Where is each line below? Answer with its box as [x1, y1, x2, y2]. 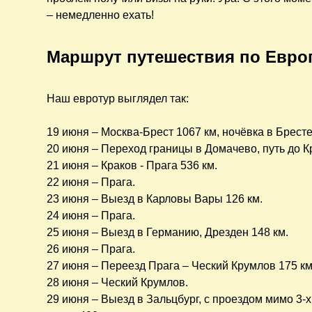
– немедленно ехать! [47, 9, 155, 22]
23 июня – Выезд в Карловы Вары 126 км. [47, 193, 263, 205]
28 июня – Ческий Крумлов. [47, 276, 189, 289]
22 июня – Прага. [47, 176, 136, 189]
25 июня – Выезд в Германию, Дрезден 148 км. [47, 226, 289, 239]
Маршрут [47, 47, 127, 67]
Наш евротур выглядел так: [47, 93, 189, 105]
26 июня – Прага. [47, 243, 136, 256]
